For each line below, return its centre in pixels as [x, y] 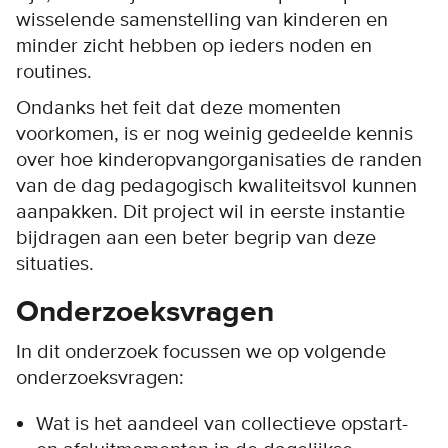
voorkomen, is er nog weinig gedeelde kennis [214, 133]
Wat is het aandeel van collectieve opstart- [222, 423]
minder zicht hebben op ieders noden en [194, 45]
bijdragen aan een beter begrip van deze [196, 237]
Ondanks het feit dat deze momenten [178, 107]
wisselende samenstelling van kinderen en [202, 19]
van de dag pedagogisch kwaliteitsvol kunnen [216, 185]
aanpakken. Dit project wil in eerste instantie [210, 211]
